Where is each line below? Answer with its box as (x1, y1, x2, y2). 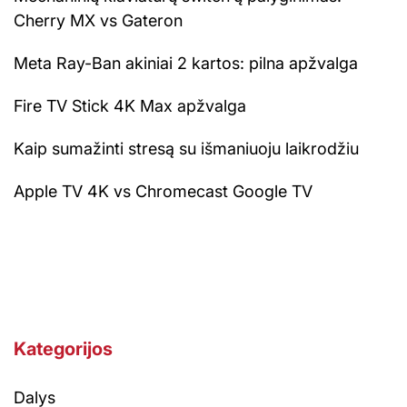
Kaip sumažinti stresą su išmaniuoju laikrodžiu (14, 139, 359, 159)
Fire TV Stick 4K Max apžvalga (14, 96, 246, 116)
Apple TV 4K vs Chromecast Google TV (14, 182, 313, 202)
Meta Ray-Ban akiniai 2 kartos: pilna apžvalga (14, 54, 358, 74)
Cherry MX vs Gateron (14, 11, 183, 31)
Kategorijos (14, 338, 113, 361)
